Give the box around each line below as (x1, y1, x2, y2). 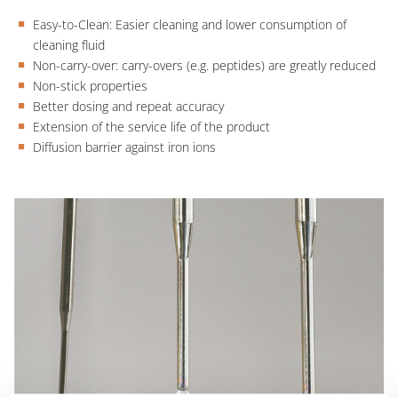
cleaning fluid (32, 36, 105, 53)
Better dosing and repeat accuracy (32, 98, 224, 115)
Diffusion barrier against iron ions (32, 139, 216, 155)
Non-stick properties (32, 77, 147, 94)
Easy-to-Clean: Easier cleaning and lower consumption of (32, 16, 346, 33)
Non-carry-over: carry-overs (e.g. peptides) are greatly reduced (32, 57, 376, 74)
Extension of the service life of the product (32, 118, 270, 135)
